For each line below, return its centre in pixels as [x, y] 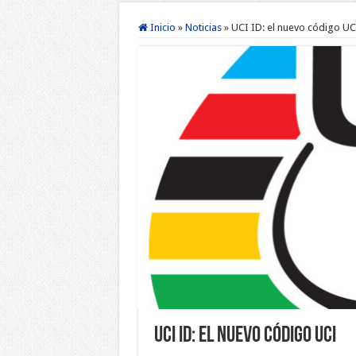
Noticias [203, 27]
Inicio [161, 27]
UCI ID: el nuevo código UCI [245, 336]
